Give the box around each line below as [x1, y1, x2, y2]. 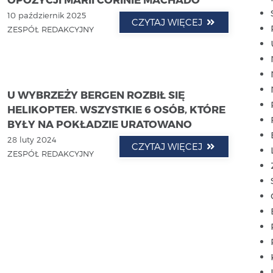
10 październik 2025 [7, 10, 86, 20]
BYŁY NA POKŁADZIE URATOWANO [7, 118, 192, 130]
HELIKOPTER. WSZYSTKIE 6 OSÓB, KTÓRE [7, 103, 225, 116]
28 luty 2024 [7, 135, 57, 145]
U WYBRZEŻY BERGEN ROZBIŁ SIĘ [7, 88, 185, 101]
